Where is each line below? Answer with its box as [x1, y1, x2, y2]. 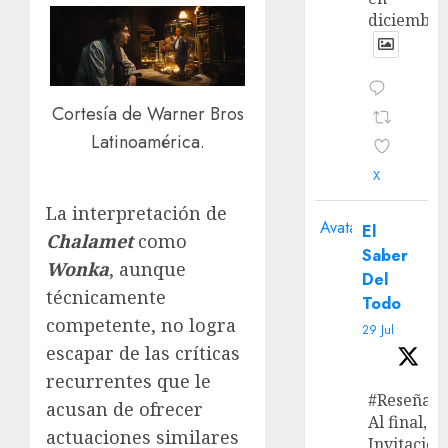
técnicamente [46, 284, 166, 309]
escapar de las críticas [46, 340, 240, 365]
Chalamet [46, 228, 133, 253]
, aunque [109, 256, 186, 281]
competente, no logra [46, 312, 236, 337]
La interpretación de [46, 200, 227, 225]
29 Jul [362, 321, 395, 340]
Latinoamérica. [90, 129, 205, 156]
